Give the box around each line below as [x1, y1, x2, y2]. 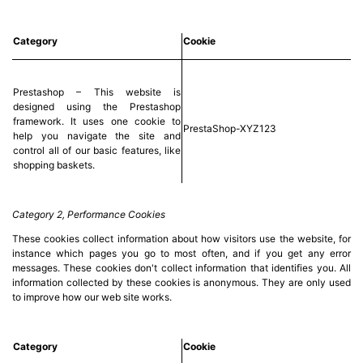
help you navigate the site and [13, 129, 181, 142]
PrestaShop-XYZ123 [183, 122, 276, 135]
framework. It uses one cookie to [13, 114, 181, 127]
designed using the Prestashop [13, 100, 181, 113]
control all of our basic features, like [13, 143, 181, 156]
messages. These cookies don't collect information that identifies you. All [12, 261, 351, 274]
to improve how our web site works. [12, 290, 172, 303]
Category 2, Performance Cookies [12, 207, 165, 220]
